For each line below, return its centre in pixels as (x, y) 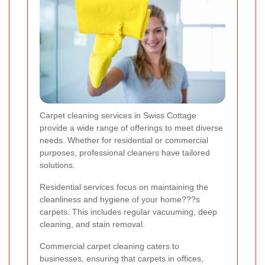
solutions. (57, 165)
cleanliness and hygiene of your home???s (120, 200)
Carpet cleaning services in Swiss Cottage (118, 116)
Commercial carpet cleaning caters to (109, 246)
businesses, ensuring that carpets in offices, (122, 259)
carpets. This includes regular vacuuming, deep (128, 212)
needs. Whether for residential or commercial (124, 140)
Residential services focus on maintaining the (124, 187)
